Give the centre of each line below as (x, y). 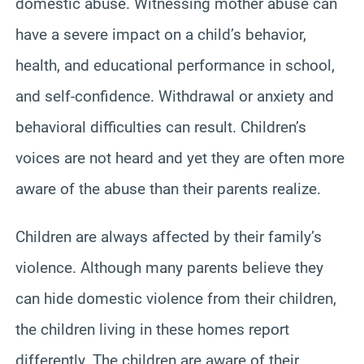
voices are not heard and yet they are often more (180, 158)
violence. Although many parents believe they (169, 267)
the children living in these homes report (152, 329)
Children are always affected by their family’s (169, 236)
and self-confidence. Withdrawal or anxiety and (175, 96)
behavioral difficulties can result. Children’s (161, 127)
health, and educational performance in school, (175, 65)
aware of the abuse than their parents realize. (168, 188)
